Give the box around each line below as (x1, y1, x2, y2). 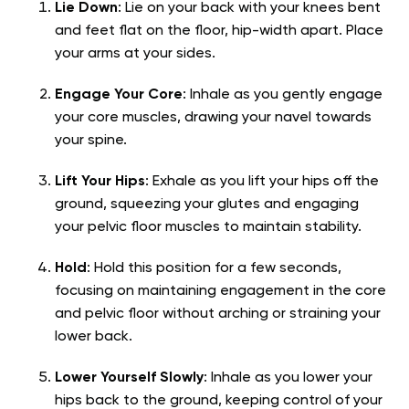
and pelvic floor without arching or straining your (55, 307, 381, 322)
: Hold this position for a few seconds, (87, 261, 341, 277)
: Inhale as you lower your (204, 371, 372, 386)
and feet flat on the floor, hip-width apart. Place (55, 24, 383, 39)
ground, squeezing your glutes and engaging (55, 197, 359, 213)
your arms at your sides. (55, 47, 215, 62)
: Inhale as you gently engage (183, 88, 383, 103)
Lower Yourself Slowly (55, 371, 204, 386)
